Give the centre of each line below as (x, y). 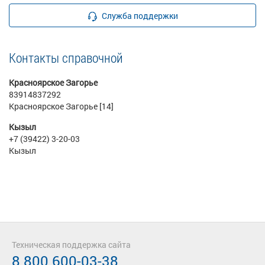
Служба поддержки (140, 15)
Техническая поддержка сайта (71, 245)
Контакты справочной (66, 58)
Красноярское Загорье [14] (61, 106)
